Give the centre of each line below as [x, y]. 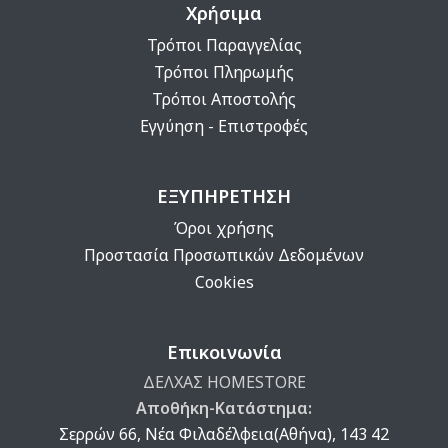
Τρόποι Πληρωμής [224, 72]
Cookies [224, 282]
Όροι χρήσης [224, 228]
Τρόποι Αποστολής [224, 99]
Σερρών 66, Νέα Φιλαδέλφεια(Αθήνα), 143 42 [224, 434]
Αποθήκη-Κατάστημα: [224, 408]
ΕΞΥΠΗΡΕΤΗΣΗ [224, 196]
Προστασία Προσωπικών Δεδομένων [224, 255]
